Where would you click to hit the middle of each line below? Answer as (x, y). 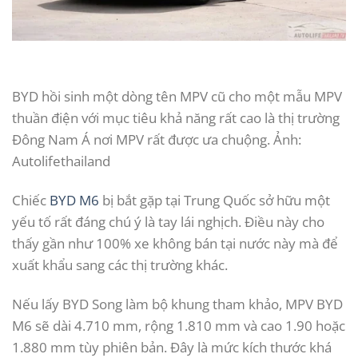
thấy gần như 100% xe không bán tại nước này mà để (175, 244)
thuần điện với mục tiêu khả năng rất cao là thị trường (176, 118)
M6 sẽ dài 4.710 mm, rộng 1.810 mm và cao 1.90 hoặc (179, 326)
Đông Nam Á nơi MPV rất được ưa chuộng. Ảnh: (157, 140)
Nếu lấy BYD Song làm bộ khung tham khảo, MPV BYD (177, 304)
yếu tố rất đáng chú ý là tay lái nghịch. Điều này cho (168, 222)
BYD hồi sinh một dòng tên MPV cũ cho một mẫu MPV (177, 97)
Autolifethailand (61, 161)
